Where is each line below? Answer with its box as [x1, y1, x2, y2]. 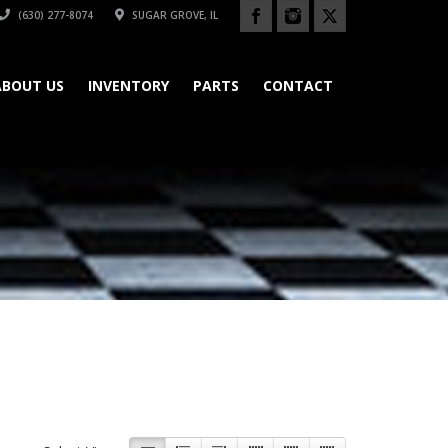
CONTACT [263, 76, 333, 95]
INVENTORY [88, 76, 169, 95]
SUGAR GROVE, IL [129, 8, 218, 22]
